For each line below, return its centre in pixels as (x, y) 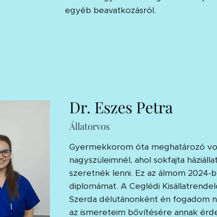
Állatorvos (89, 126)
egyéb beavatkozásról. (111, 10)
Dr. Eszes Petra (121, 107)
